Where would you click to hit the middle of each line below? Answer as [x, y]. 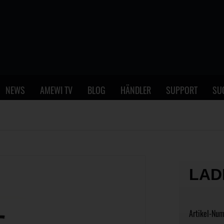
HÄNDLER [136, 90]
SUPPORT [182, 90]
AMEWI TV [56, 90]
